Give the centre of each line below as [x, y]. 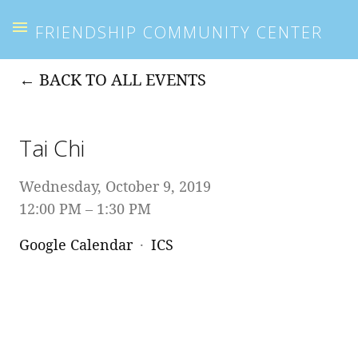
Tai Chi [52, 147]
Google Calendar [76, 244]
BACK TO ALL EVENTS [123, 79]
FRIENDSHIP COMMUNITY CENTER [179, 32]
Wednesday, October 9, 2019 [115, 186]
